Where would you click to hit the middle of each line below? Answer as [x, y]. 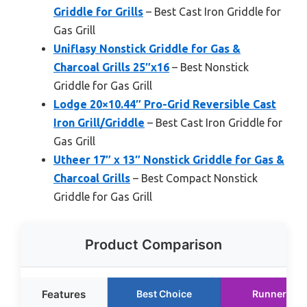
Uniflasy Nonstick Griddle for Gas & [147, 49]
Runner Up [277, 294]
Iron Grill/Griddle [99, 123]
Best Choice [164, 294]
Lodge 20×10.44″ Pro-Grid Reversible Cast [165, 105]
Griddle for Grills [98, 12]
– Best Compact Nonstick [194, 179]
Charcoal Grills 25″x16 [111, 67]
